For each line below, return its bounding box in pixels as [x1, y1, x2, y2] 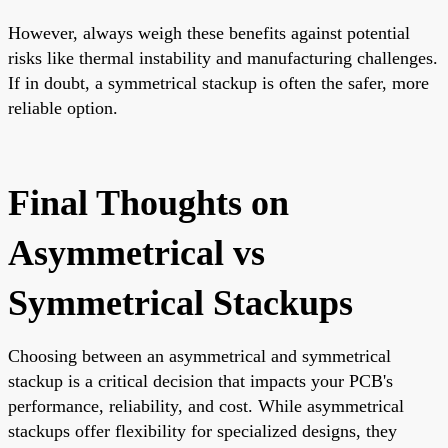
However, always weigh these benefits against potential [8, 22, 410, 43]
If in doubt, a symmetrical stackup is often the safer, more [8, 72, 429, 93]
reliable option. [8, 97, 118, 118]
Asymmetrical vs [8, 232, 265, 273]
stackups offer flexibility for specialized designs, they [8, 420, 397, 441]
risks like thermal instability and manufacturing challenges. [8, 47, 438, 68]
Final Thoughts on [8, 182, 289, 223]
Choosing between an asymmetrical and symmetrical [8, 345, 391, 366]
